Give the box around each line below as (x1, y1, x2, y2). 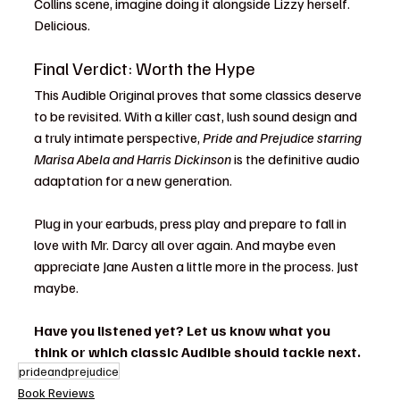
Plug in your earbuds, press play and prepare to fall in (34, 214, 349, 232)
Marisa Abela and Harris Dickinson (34, 150, 231, 168)
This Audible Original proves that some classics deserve (34, 86, 364, 104)
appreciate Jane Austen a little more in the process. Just (34, 257, 362, 275)
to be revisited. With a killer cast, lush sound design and (34, 107, 360, 125)
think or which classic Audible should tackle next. (34, 343, 361, 361)
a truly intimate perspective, (34, 129, 203, 146)
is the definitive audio (231, 150, 362, 168)
